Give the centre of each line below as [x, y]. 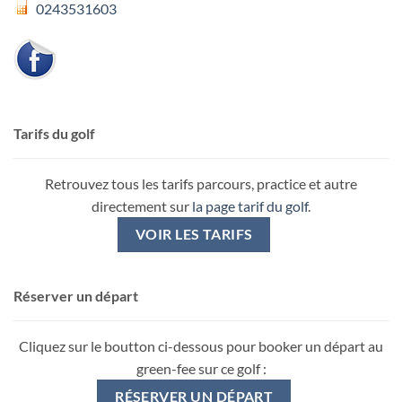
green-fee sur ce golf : [201, 369]
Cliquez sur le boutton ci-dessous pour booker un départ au [201, 346]
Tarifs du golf [54, 134]
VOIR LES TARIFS [194, 235]
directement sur [142, 206]
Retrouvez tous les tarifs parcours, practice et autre [201, 184]
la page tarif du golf [250, 206]
